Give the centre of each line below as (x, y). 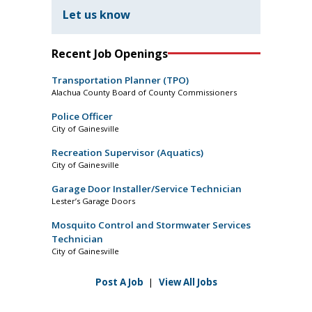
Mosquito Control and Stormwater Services (151, 225)
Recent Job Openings (110, 53)
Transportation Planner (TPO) (120, 80)
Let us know (96, 14)
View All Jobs (188, 282)
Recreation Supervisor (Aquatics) (127, 152)
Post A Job (119, 282)
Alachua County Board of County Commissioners (144, 92)
